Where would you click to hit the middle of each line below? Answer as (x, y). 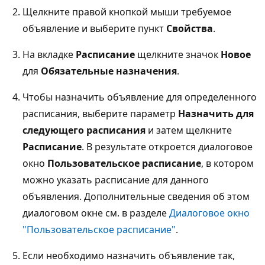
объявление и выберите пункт (94, 28)
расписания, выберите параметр (100, 113)
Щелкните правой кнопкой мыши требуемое (127, 12)
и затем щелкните (189, 130)
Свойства (190, 28)
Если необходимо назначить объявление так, (129, 255)
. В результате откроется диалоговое (167, 146)
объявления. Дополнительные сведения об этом (136, 196)
